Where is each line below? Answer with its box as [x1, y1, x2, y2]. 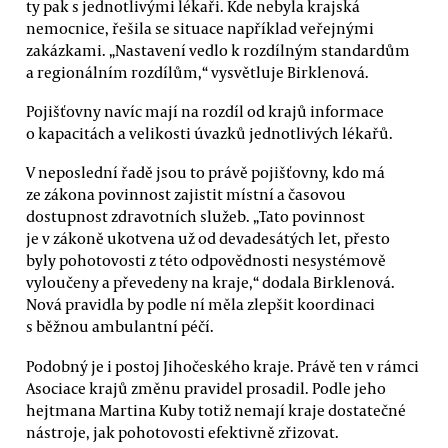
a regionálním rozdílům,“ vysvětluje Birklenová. [26, 61, 369, 82]
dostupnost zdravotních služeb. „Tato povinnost [26, 206, 365, 227]
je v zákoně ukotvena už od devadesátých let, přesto [26, 228, 390, 249]
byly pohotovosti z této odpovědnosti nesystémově [26, 250, 386, 271]
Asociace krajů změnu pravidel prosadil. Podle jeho [26, 377, 386, 398]
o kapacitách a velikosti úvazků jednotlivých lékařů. [26, 123, 393, 144]
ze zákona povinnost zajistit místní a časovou [26, 184, 346, 205]
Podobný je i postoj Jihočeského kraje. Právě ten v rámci [26, 355, 419, 376]
